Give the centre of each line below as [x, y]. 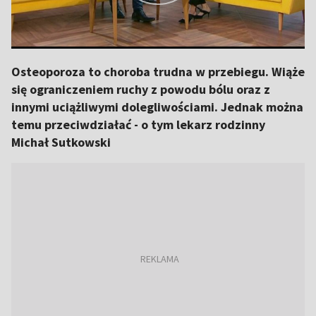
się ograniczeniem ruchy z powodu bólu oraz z [141, 89]
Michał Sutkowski [61, 142]
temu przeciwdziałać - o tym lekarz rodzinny [138, 124]
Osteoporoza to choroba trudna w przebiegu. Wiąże [158, 72]
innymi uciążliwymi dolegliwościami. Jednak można [157, 107]
